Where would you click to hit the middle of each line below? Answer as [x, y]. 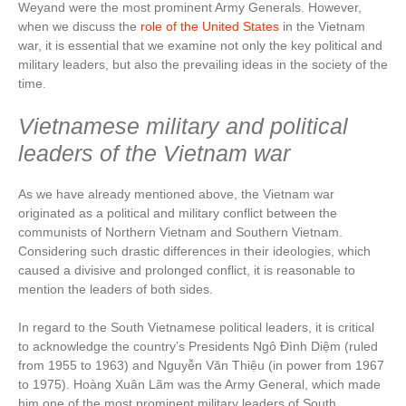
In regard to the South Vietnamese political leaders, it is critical [196, 327]
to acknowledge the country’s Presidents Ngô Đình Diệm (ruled [198, 346]
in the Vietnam [322, 26]
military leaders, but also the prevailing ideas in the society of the [203, 64]
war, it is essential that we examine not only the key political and [200, 45]
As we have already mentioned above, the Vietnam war [176, 193]
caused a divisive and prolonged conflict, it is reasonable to [187, 270]
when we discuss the [79, 26]
